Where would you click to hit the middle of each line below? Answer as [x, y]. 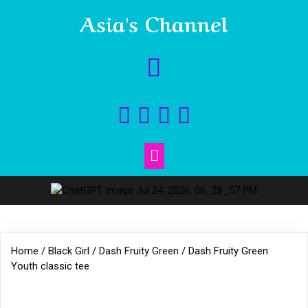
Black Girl [69, 251]
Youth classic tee [50, 266]
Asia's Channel [154, 22]
